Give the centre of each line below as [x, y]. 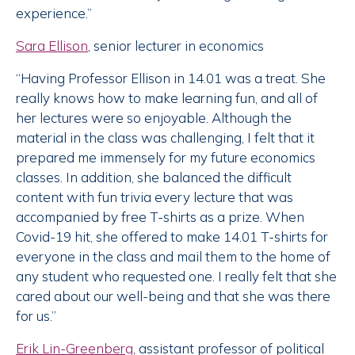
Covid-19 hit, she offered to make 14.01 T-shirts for [172, 237]
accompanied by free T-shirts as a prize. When [160, 217]
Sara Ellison [52, 46]
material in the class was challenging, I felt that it [165, 138]
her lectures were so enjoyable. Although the [154, 118]
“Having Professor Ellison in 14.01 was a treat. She [171, 78]
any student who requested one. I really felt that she [176, 277]
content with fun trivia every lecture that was [155, 197]
